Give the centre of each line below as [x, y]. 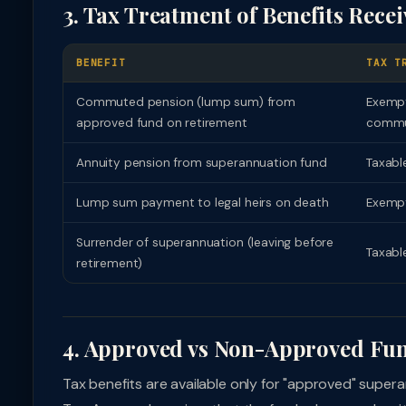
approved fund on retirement [162, 123]
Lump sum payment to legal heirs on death [203, 203]
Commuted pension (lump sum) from [186, 102]
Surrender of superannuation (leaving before [205, 242]
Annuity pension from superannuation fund [202, 163]
